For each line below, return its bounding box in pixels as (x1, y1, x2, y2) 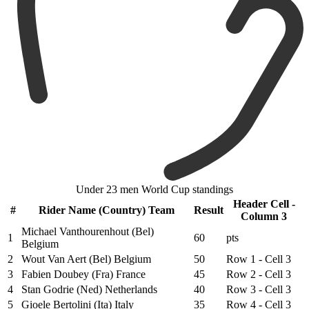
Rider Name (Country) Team (38, 203, 175, 216)
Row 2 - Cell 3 (226, 268, 291, 280)
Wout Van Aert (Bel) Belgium (21, 252, 151, 265)
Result (194, 203, 223, 216)
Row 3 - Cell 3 (226, 283, 291, 295)
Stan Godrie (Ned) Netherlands (21, 283, 157, 295)
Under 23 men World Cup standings (76, 183, 233, 195)
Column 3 (241, 210, 287, 222)
